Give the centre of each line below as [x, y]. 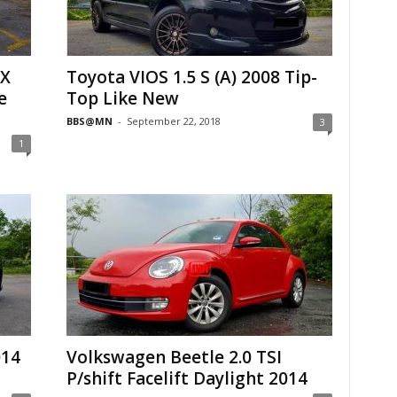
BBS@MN [89, 121]
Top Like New [122, 98]
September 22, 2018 [173, 121]
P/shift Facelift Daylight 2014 [187, 378]
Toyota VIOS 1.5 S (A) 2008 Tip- [191, 77]
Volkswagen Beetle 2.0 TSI [174, 357]
